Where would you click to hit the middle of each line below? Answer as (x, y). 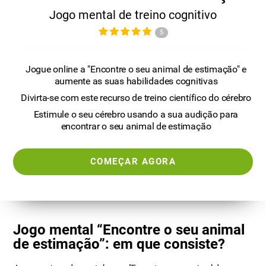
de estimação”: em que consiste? (119, 244)
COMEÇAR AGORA (133, 162)
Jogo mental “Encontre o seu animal (129, 230)
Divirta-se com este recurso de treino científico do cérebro (136, 98)
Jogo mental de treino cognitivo (133, 15)
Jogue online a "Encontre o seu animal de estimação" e (136, 69)
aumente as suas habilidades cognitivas (136, 81)
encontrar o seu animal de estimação (136, 126)
